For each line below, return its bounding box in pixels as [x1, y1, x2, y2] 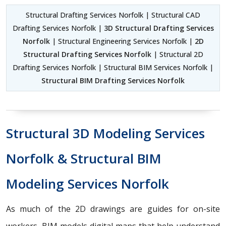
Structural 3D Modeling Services [6, 124, 205, 142]
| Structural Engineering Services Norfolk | [49, 36, 195, 46]
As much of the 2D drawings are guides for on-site [6, 203, 220, 214]
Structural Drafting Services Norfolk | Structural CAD [26, 10, 200, 20]
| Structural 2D [151, 49, 203, 59]
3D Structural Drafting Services [103, 23, 214, 33]
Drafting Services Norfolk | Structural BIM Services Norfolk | [13, 62, 213, 72]
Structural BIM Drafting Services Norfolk [41, 75, 185, 85]
